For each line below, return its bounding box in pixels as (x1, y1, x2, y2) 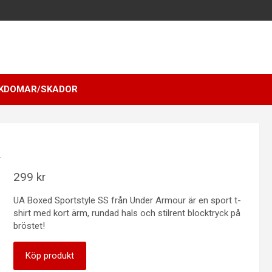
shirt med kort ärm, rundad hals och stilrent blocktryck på (13, 208, 240, 219)
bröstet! (13, 220, 45, 231)
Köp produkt (25, 250, 74, 261)
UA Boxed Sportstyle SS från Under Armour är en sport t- (13, 195, 241, 206)
